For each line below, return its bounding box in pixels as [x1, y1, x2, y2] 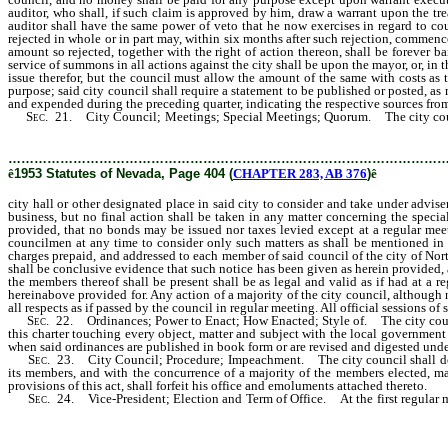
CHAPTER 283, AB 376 [233, 166, 367, 181]
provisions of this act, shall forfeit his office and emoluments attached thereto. [8, 378, 427, 393]
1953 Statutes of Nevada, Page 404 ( [14, 166, 233, 181]
